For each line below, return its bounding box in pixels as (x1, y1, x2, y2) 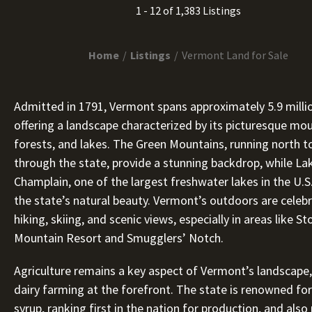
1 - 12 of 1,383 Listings (136, 3, 241, 17)
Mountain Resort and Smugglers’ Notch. (14, 230, 224, 246)
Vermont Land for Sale (182, 48, 288, 62)
